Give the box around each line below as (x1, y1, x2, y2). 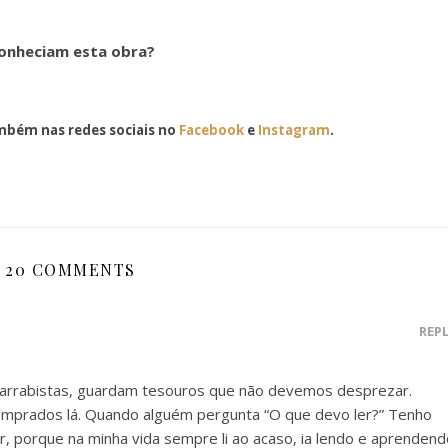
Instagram (257, 121, 330, 139)
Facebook (178, 121, 244, 139)
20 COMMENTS (5, 259, 136, 280)
